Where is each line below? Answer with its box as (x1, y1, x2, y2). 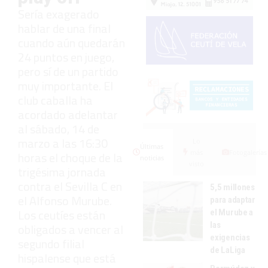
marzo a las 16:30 (18, 133, 108, 153)
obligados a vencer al (18, 220, 123, 239)
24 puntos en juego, (18, 47, 114, 66)
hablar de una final (18, 19, 111, 38)
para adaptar (210, 194, 255, 205)
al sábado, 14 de (18, 119, 99, 138)
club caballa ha (18, 90, 93, 109)
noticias (139, 153, 164, 163)
